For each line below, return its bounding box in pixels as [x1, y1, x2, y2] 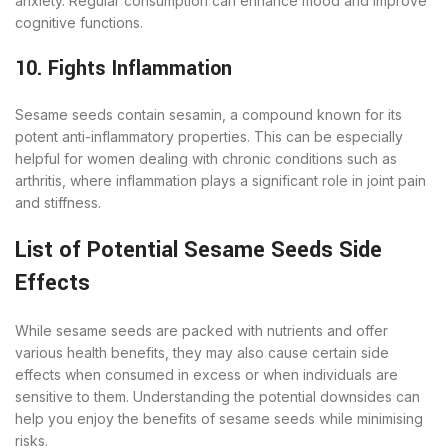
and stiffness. [15, 193, 101, 211]
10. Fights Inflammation [15, 53, 232, 83]
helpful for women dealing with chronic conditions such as [15, 149, 397, 167]
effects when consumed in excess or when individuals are [15, 365, 398, 383]
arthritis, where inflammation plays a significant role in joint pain [15, 171, 426, 189]
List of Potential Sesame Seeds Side [15, 233, 382, 266]
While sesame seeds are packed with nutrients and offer [15, 321, 388, 339]
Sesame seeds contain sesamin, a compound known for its [15, 105, 402, 123]
